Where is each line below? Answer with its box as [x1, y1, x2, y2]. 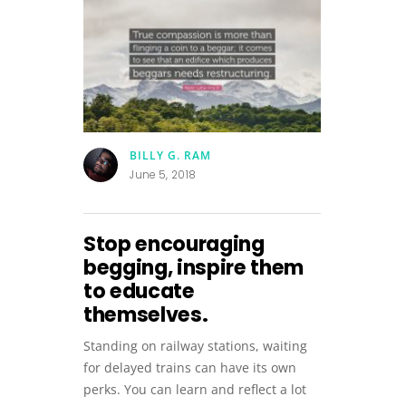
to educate [83, 277, 195, 306]
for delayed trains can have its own [83, 359, 296, 377]
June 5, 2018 [130, 168, 197, 183]
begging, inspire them [83, 254, 304, 283]
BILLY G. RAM [130, 148, 212, 162]
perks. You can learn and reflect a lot [83, 381, 306, 399]
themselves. [83, 301, 208, 330]
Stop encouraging [83, 230, 265, 259]
